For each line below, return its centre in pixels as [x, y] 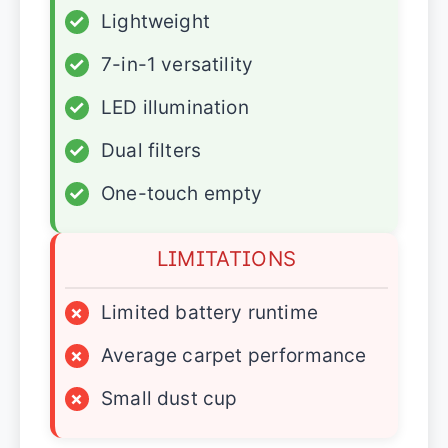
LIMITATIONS [226, 258]
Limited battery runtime [209, 312]
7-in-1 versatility [177, 64]
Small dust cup [169, 398]
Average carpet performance [234, 355]
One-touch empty [182, 193]
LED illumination [175, 107]
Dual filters [151, 150]
